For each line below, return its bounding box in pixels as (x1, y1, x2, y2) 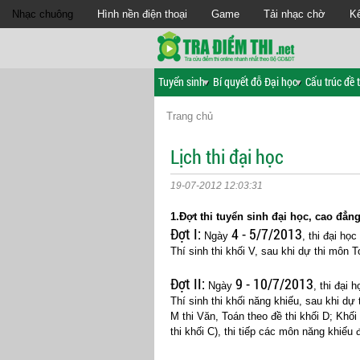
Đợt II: (170, 274, 205, 293)
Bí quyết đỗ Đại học (213, 74, 297, 89)
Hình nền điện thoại (97, 8, 187, 20)
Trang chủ (166, 110, 213, 122)
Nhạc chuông (12, 8, 73, 20)
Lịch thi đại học (170, 144, 284, 170)
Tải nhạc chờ (264, 8, 325, 20)
